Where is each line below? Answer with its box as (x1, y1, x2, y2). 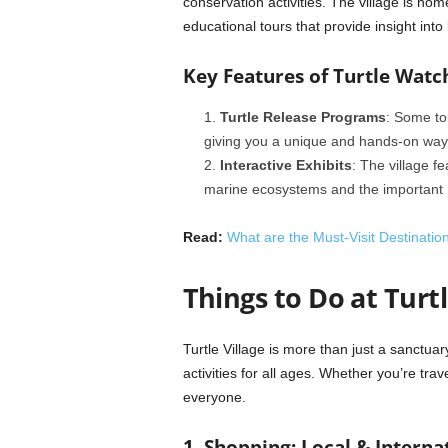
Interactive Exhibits (219, 157, 352, 173)
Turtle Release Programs (219, 109, 386, 125)
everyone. (182, 389, 246, 405)
